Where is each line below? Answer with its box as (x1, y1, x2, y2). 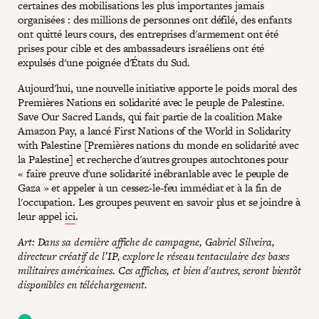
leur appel (18, 208, 65, 224)
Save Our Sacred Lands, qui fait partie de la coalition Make (18, 108, 283, 124)
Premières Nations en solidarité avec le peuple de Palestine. (18, 94, 285, 110)
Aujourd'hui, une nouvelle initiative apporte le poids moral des (18, 80, 297, 95)
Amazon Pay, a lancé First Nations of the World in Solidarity (18, 122, 291, 138)
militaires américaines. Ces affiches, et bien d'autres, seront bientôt (18, 262, 301, 278)
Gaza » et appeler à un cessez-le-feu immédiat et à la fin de (18, 179, 281, 195)
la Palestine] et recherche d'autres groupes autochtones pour (18, 151, 288, 167)
